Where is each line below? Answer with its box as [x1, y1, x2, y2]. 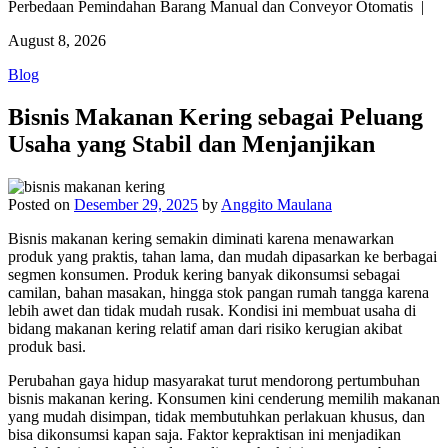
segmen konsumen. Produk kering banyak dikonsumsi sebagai [8, 266, 400, 284]
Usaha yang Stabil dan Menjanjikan [8, 131, 375, 158]
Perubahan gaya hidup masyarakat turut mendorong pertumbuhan [8, 372, 420, 390]
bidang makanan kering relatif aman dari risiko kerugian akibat [8, 320, 402, 338]
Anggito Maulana [221, 196, 332, 214]
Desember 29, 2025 [74, 196, 198, 214]
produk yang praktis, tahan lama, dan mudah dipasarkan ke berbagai [8, 248, 437, 266]
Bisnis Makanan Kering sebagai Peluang [8, 104, 423, 131]
